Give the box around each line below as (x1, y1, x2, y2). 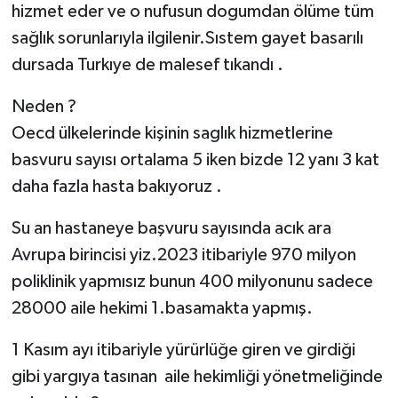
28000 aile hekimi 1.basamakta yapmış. (11, 298, 316, 317)
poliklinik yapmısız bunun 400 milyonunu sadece (11, 272, 373, 291)
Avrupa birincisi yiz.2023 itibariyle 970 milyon (11, 245, 356, 264)
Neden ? (11, 97, 80, 115)
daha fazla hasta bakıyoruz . (11, 177, 226, 195)
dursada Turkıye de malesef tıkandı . (11, 55, 283, 74)
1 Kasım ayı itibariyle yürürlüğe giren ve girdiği (11, 340, 355, 359)
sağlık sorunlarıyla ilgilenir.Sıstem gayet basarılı (11, 28, 363, 47)
